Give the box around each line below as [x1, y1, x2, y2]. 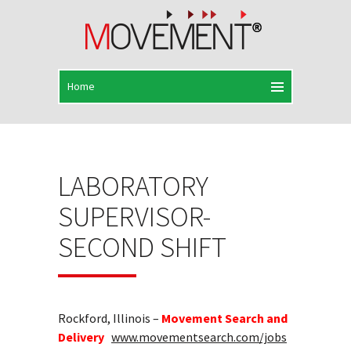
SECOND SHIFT [58, 230, 226, 265]
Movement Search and [161, 310, 288, 326]
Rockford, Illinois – [58, 310, 161, 326]
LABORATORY [58, 168, 208, 204]
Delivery [58, 329, 104, 345]
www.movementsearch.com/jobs [111, 329, 287, 345]
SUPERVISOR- [58, 199, 211, 234]
